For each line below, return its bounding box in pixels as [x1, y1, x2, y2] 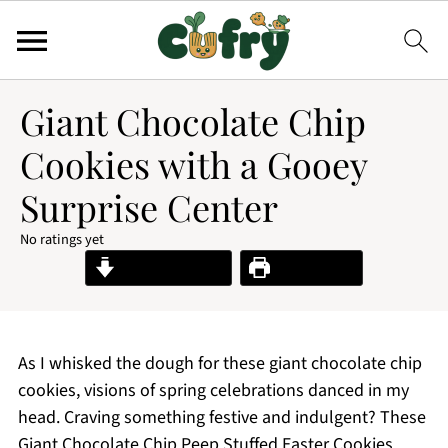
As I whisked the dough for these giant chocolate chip [17, 351, 422, 376]
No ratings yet [20, 229, 104, 250]
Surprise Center [20, 183, 278, 231]
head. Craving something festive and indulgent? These [17, 405, 426, 430]
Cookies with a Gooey [20, 140, 367, 188]
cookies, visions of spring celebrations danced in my [17, 378, 409, 403]
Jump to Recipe [115, 256, 223, 279]
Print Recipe [269, 256, 354, 279]
